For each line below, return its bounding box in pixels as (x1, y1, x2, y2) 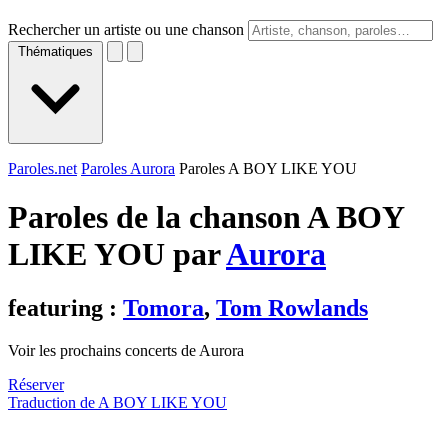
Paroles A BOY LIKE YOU (179, 160, 357, 177)
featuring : (8, 294, 123, 321)
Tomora (123, 294, 204, 321)
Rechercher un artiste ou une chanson (8, 21, 244, 38)
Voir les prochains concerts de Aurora (8, 341, 244, 359)
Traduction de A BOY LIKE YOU (8, 393, 227, 411)
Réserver (8, 375, 64, 393)
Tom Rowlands (216, 294, 368, 321)
